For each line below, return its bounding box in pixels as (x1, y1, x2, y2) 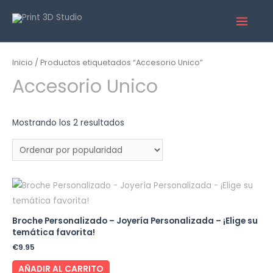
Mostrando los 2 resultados (12, 117, 124, 129)
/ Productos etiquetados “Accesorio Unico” (33, 57, 203, 68)
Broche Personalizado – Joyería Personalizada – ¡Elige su (12, 214, 258, 227)
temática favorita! (12, 226, 95, 238)
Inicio (12, 57, 33, 68)
